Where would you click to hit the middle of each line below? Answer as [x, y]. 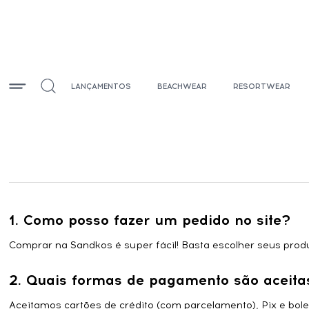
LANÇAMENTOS [101, 86]
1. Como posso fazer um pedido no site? [150, 220]
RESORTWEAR [262, 86]
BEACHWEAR [182, 86]
